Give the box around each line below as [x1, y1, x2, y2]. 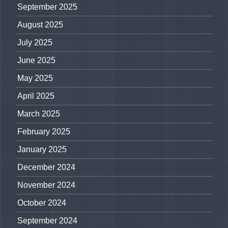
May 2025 [17, 74, 53, 83]
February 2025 [17, 127, 70, 136]
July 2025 [17, 38, 52, 47]
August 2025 [17, 20, 63, 30]
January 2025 [17, 145, 67, 154]
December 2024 [17, 163, 75, 172]
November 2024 [17, 181, 75, 190]
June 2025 [17, 56, 55, 65]
